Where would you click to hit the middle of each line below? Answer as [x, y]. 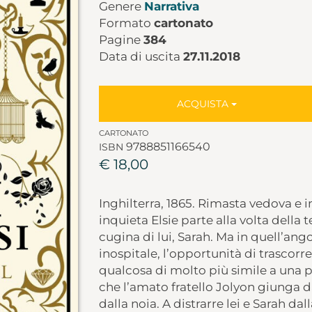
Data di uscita [141, 56]
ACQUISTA [204, 104]
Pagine [121, 40]
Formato [126, 23]
